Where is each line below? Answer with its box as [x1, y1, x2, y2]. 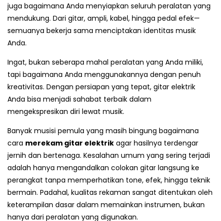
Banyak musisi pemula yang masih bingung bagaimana [7, 125, 199, 136]
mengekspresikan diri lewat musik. [7, 106, 124, 116]
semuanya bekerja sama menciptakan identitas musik [7, 25, 196, 36]
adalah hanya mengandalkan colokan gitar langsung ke [7, 162, 199, 173]
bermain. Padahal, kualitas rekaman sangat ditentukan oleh [7, 187, 213, 197]
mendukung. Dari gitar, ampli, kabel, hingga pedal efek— [7, 13, 200, 23]
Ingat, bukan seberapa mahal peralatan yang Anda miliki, [7, 57, 203, 67]
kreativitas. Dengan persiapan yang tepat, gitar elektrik [7, 81, 195, 92]
